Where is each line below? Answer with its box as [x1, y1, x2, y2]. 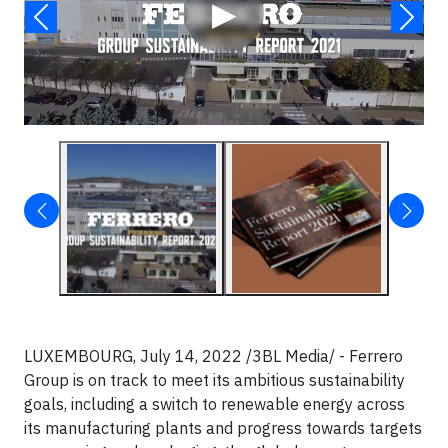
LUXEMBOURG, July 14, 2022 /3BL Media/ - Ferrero [24, 346, 403, 366]
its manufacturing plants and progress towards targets [24, 418, 422, 438]
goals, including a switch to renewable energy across [24, 394, 405, 414]
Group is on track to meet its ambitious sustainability [24, 370, 405, 390]
